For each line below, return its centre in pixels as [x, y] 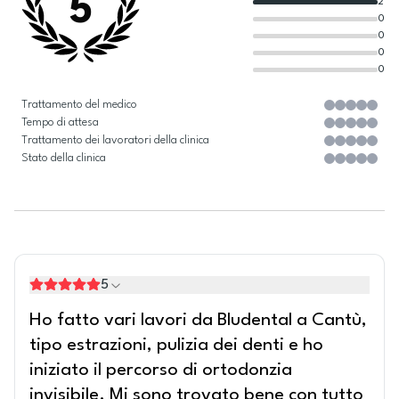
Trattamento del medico [79, 105]
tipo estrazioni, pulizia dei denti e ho [176, 346]
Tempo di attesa [60, 122]
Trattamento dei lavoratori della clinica [115, 140]
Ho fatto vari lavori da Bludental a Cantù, [198, 321]
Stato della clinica [64, 158]
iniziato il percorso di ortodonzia [161, 370]
